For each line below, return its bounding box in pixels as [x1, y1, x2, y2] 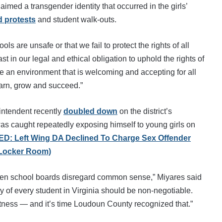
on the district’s [117, 107, 172, 115]
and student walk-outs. [36, 15, 116, 24]
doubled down [63, 107, 117, 115]
